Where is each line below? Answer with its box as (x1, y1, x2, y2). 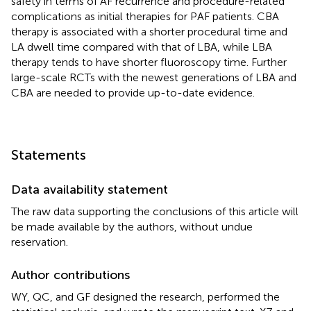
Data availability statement (11, 181, 168, 197)
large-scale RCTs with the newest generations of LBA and (11, 70, 296, 84)
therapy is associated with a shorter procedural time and (11, 24, 287, 38)
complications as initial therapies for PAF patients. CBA (11, 9, 279, 23)
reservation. (11, 235, 68, 249)
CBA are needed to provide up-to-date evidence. (11, 85, 255, 99)
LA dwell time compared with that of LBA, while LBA (11, 40, 272, 53)
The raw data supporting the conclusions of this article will (11, 204, 299, 218)
